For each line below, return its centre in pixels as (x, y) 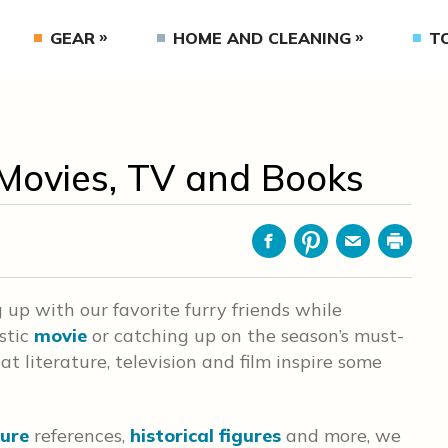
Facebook (303, 251)
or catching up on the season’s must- (245, 335)
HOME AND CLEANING (261, 38)
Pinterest (343, 251)
